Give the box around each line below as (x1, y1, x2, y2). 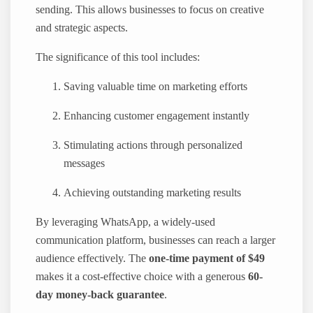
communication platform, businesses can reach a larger (36, 234, 276, 247)
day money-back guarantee (36, 289, 165, 302)
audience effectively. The (36, 252, 150, 265)
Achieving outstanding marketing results (64, 187, 242, 200)
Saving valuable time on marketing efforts (64, 80, 248, 94)
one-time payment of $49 (149, 252, 265, 265)
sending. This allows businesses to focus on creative (36, 3, 265, 16)
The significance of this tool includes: (36, 50, 201, 64)
